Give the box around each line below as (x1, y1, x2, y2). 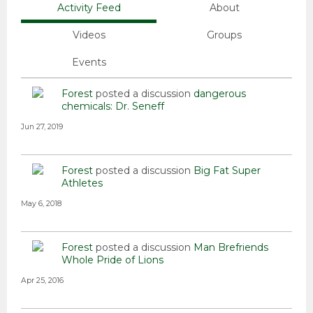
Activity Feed (57, 1, 121, 15)
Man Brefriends (194, 241, 268, 254)
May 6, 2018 (21, 199, 61, 209)
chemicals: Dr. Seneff (61, 100, 164, 113)
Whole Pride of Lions (61, 254, 163, 267)
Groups (207, 29, 242, 42)
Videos (72, 29, 105, 42)
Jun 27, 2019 (21, 122, 63, 132)
